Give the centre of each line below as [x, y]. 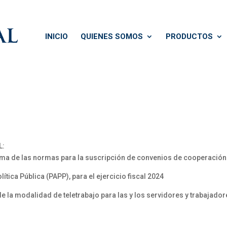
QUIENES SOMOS [112, 36]
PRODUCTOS [189, 36]
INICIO [56, 36]
